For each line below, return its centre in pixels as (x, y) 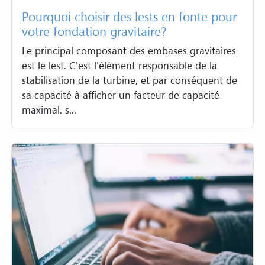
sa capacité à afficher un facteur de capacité (121, 95)
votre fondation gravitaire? (94, 31)
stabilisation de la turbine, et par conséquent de (130, 80)
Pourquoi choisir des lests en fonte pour (130, 16)
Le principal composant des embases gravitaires (129, 51)
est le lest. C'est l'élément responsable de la (120, 66)
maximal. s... (49, 110)
